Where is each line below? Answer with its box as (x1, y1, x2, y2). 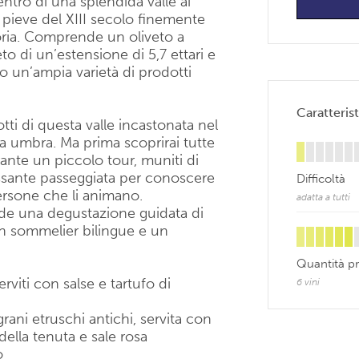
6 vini (296, 276, 320, 288)
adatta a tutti (296, 192, 350, 203)
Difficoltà (296, 171, 345, 186)
